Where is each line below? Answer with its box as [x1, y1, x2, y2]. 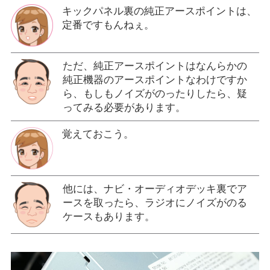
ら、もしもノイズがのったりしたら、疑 [62, 87, 247, 99]
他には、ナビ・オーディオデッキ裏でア [62, 183, 247, 195]
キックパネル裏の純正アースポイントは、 [61, 5, 257, 17]
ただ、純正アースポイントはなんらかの [62, 60, 247, 72]
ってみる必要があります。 [62, 101, 186, 113]
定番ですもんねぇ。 [61, 19, 154, 31]
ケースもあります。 [62, 210, 155, 222]
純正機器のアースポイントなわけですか [62, 74, 247, 86]
